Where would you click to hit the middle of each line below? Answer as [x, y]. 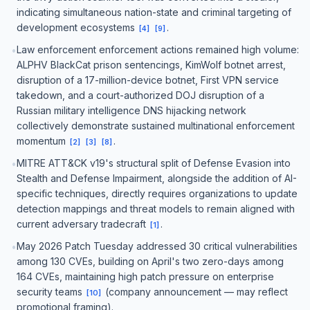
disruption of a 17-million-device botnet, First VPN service [148, 80]
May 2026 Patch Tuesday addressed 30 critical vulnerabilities [157, 246]
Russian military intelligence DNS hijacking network [131, 110]
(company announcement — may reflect [195, 292]
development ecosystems [77, 27]
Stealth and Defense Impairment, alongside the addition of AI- [157, 178]
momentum [43, 141]
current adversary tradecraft [83, 224]
